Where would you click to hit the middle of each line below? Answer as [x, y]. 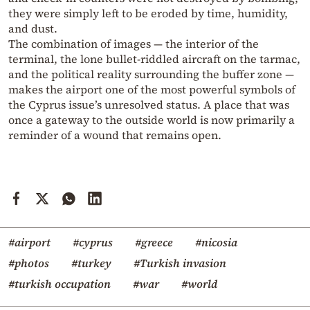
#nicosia [216, 243]
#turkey [91, 263]
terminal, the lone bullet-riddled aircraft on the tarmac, [154, 59]
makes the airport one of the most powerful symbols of [152, 90]
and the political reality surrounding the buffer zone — [151, 74]
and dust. [33, 29]
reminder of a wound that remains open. [115, 135]
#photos [29, 263]
